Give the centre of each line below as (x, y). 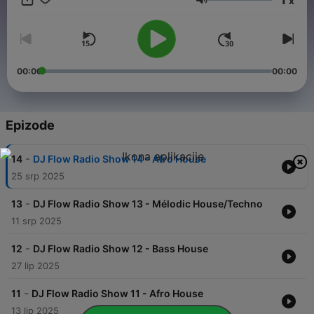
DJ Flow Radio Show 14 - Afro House (120, 159)
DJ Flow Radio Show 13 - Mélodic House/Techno (148, 204)
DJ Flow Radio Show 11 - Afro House (117, 294)
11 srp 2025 (36, 221)
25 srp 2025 (38, 176)
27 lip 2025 (35, 266)
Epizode (30, 125)
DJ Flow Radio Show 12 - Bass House (121, 249)
